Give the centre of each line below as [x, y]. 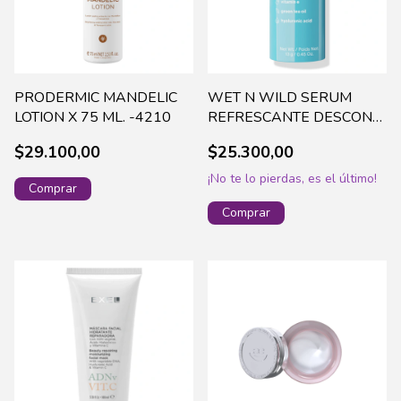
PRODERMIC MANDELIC [96, 98]
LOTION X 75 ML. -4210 [93, 118]
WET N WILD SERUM [280, 98]
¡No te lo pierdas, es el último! [292, 179]
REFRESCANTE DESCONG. [296, 118]
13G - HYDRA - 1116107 [291, 137]
